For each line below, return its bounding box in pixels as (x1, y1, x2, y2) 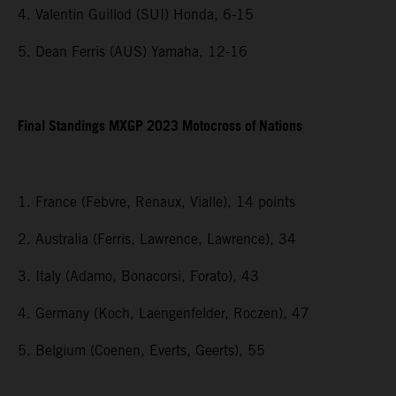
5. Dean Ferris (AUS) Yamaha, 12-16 (18, 43, 247, 61)
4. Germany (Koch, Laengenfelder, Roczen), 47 (18, 305, 309, 323)
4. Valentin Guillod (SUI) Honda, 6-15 (18, 6, 254, 24)
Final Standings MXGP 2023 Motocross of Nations (18, 113, 302, 141)
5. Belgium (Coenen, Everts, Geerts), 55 (18, 342, 265, 360)
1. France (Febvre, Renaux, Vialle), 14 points (18, 194, 295, 211)
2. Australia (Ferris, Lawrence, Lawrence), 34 (18, 231, 296, 248)
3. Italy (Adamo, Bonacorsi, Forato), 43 (18, 268, 259, 286)
